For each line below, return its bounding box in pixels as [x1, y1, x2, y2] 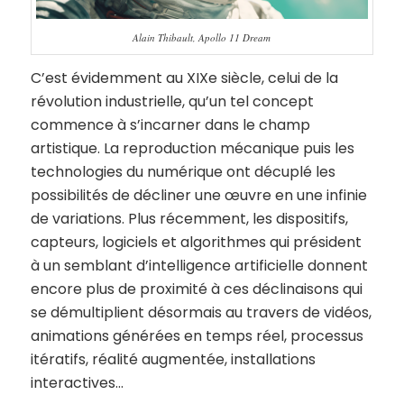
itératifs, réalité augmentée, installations [30, 349, 316, 371]
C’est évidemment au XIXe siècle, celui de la [30, 68, 338, 89]
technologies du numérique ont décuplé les [30, 161, 335, 183]
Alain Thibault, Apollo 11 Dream [133, 30, 271, 44]
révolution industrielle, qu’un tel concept [30, 91, 314, 113]
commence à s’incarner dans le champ [30, 115, 310, 136]
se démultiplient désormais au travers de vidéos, [30, 302, 372, 324]
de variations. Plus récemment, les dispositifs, [30, 208, 348, 230]
